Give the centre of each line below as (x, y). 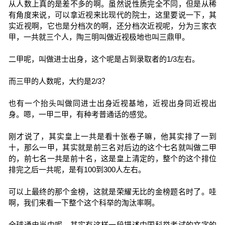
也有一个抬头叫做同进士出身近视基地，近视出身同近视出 (113, 103)
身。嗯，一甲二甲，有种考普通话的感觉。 (80, 114)
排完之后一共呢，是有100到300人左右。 (77, 170)
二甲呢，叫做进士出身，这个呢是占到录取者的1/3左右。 (104, 59)
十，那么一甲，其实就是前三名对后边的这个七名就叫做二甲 (113, 147)
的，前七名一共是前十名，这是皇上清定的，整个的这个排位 (113, 158)
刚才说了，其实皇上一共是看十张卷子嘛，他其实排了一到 (113, 136)
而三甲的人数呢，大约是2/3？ (59, 81)
